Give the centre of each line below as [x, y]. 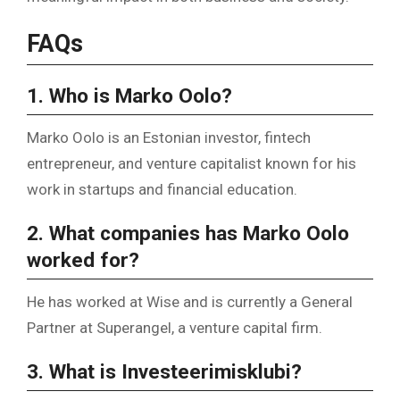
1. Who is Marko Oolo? [129, 96]
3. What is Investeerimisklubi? [164, 372]
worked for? [83, 261]
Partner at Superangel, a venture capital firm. [175, 328]
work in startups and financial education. [162, 190]
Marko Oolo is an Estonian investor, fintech [169, 138]
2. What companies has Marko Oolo [188, 234]
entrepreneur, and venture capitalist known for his [192, 164]
